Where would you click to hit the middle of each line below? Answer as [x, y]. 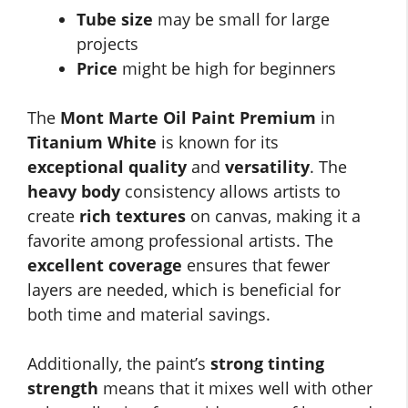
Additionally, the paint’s [119, 364]
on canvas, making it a [273, 216]
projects [107, 44]
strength [63, 388]
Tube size [115, 20]
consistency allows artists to [230, 192]
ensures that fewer [256, 265]
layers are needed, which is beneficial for [184, 290]
